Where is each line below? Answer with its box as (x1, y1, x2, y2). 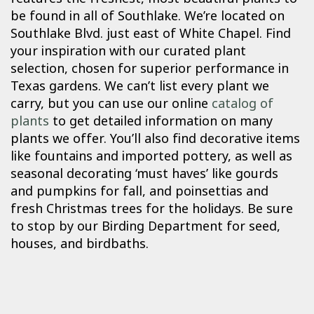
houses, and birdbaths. (11, 235, 149, 254)
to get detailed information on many (49, 112, 273, 131)
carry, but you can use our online (11, 95, 212, 114)
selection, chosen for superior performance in (11, 60, 289, 78)
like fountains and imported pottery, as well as (11, 147, 292, 166)
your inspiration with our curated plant (11, 42, 246, 61)
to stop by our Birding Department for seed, (11, 217, 280, 236)
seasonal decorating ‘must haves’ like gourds (11, 165, 278, 184)
